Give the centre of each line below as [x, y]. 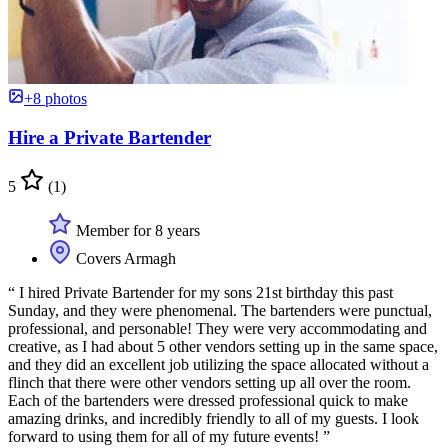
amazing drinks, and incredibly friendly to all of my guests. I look [213, 418]
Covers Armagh [124, 258]
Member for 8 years [136, 230]
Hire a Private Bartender [109, 137]
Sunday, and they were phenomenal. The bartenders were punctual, [220, 310]
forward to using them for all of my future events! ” [169, 436]
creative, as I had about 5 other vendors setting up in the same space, [223, 346]
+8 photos [55, 99]
